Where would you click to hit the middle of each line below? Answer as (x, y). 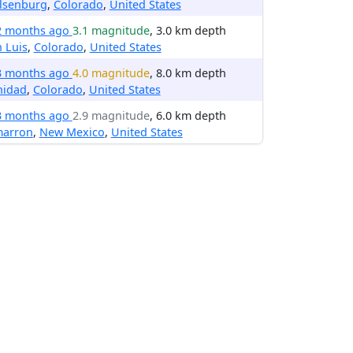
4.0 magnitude (111, 73)
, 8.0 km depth (188, 73)
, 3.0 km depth (188, 30)
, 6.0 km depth (188, 115)
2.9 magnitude (111, 115)
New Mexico (72, 132)
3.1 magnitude (111, 30)
